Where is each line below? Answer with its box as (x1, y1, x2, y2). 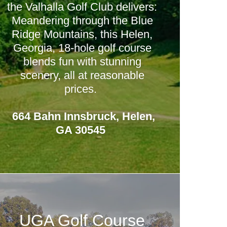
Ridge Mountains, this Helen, (12, 28, 153, 41)
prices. (64, 83, 100, 95)
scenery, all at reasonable (20, 69, 144, 82)
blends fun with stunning (23, 55, 141, 68)
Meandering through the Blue (11, 14, 153, 27)
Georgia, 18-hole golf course (13, 42, 152, 54)
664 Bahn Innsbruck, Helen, (9, 110, 156, 123)
